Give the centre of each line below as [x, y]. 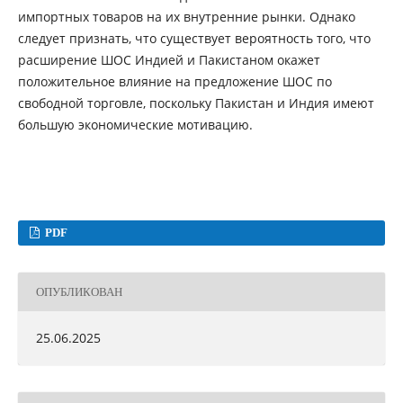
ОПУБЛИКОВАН [79, 291]
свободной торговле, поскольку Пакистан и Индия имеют [196, 103]
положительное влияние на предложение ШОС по [175, 82]
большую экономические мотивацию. [135, 125]
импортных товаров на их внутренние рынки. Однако [186, 17]
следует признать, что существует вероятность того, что [194, 39]
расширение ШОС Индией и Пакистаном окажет [169, 60]
